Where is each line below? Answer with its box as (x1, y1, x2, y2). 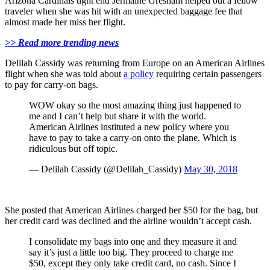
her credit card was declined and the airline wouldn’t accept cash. (5, 216, 252, 227)
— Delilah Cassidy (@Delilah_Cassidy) (29, 164, 184, 175)
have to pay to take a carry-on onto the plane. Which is (29, 133, 236, 143)
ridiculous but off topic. (29, 143, 118, 154)
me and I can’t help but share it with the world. (29, 111, 206, 122)
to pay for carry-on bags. (5, 80, 98, 90)
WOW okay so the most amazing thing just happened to (29, 100, 241, 111)
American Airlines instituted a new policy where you (29, 122, 229, 133)
